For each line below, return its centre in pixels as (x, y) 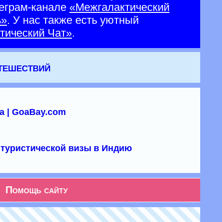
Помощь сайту (37, 190)
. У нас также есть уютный (73, 20)
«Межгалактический (119, 7)
